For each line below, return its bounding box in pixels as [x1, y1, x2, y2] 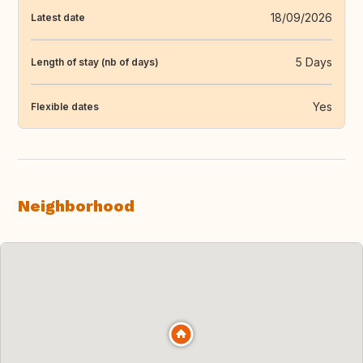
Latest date [31, 11, 85, 23]
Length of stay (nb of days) [31, 55, 159, 68]
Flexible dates [31, 100, 99, 113]
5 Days [296, 55, 332, 70]
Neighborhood [18, 196, 135, 216]
